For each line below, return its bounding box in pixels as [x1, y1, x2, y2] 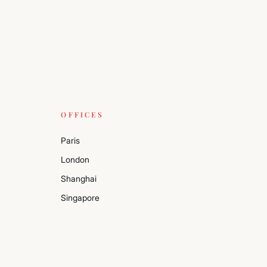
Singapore [61, 193, 100, 203]
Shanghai [61, 173, 97, 184]
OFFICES [61, 110, 104, 119]
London [61, 154, 90, 164]
